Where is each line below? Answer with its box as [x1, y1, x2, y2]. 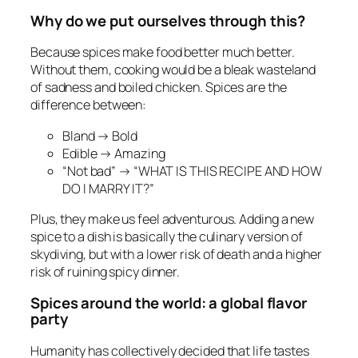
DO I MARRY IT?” [62, 179, 154, 197]
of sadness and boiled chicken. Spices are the [30, 78, 287, 97]
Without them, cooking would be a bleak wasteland [30, 61, 316, 79]
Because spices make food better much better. [30, 43, 295, 62]
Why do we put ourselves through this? [30, 10, 306, 31]
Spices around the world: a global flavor [30, 292, 307, 314]
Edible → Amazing [62, 144, 165, 162]
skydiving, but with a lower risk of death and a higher [30, 245, 322, 263]
